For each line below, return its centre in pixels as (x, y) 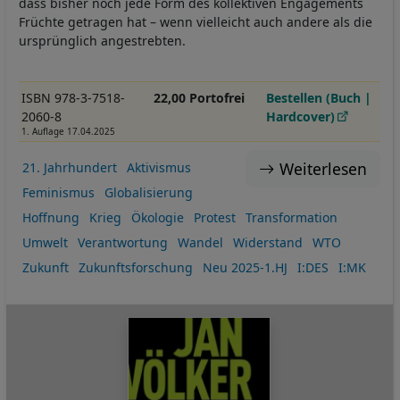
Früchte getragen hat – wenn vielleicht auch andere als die (196, 22)
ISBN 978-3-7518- (73, 98)
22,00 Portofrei (199, 98)
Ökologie (157, 217)
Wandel (200, 242)
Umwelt (45, 242)
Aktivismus (158, 167)
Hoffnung (50, 217)
